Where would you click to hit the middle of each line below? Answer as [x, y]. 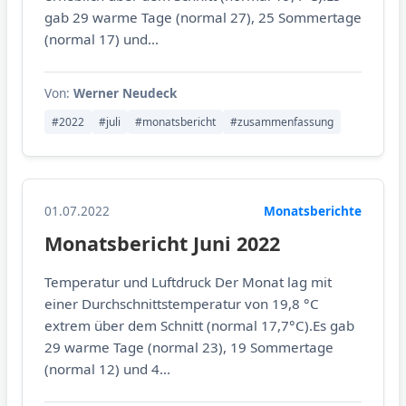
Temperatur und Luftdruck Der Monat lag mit [188, 281]
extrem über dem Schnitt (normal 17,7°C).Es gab [199, 325]
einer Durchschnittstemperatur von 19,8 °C [182, 303]
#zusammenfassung [282, 122]
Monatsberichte [313, 211]
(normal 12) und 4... [107, 368]
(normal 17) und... [101, 39]
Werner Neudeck [125, 93]
